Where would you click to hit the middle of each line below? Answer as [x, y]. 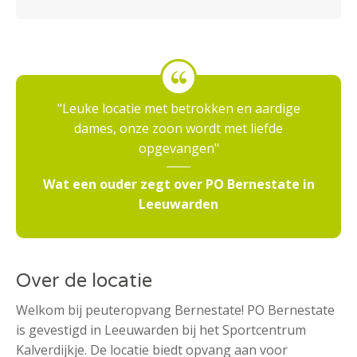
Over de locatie [84, 281]
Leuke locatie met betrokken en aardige [181, 109]
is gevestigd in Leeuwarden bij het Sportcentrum [161, 330]
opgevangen [176, 149]
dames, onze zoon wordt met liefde [178, 129]
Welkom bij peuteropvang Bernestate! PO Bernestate [175, 310]
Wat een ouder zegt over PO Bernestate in [178, 184]
